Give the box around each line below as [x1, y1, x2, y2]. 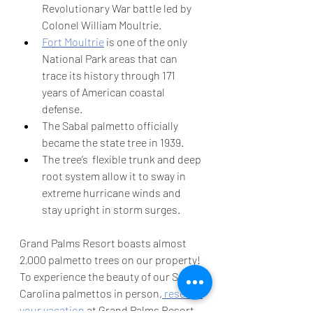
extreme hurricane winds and [42, 186, 183, 200]
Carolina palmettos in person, [20, 286, 162, 300]
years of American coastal [42, 85, 167, 99]
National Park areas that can [42, 52, 180, 66]
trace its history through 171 [42, 68, 177, 82]
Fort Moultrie [42, 35, 104, 49]
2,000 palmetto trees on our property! [20, 253, 203, 267]
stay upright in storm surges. [42, 203, 182, 217]
